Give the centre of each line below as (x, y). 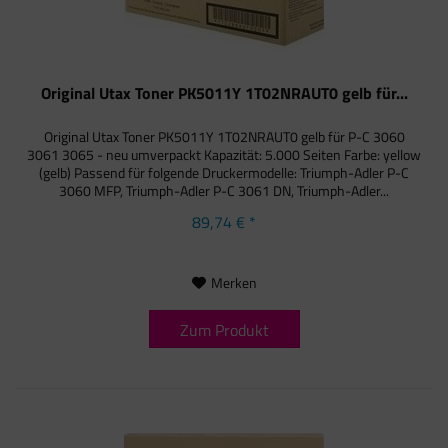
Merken (233, 282)
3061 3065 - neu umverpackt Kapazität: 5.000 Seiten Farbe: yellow (224, 154)
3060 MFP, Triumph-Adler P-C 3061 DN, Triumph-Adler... (224, 190)
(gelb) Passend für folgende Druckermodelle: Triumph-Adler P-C (224, 172)
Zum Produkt (224, 329)
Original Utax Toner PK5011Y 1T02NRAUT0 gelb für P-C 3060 (224, 136)
